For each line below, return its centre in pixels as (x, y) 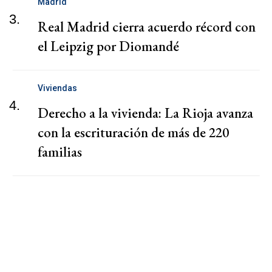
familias (60, 152)
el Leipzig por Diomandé (108, 46)
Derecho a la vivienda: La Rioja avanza (145, 113)
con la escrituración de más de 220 (133, 133)
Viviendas (57, 88)
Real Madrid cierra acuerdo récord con (147, 27)
